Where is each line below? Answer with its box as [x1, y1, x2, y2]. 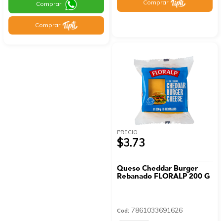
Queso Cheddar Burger [117, 163, 198, 174]
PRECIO [117, 129, 138, 136]
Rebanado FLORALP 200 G [117, 171, 211, 182]
